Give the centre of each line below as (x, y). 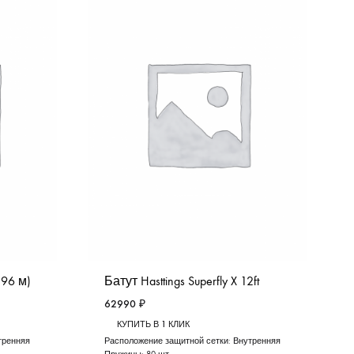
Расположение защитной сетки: (168, 341)
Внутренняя (256, 341)
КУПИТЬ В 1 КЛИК (153, 325)
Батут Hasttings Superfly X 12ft (181, 281)
